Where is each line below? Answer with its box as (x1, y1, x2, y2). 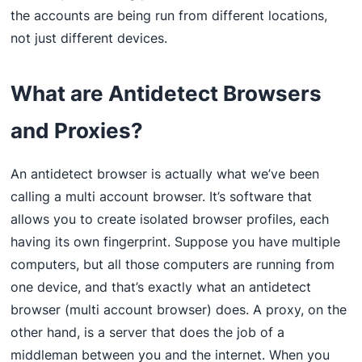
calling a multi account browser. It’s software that (11, 188, 313, 205)
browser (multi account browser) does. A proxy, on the (11, 301, 347, 318)
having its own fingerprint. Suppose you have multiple (11, 234, 341, 250)
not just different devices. (11, 30, 168, 47)
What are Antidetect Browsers (11, 81, 322, 107)
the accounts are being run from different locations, (11, 7, 328, 24)
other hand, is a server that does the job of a (11, 324, 285, 341)
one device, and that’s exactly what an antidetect (11, 279, 312, 296)
